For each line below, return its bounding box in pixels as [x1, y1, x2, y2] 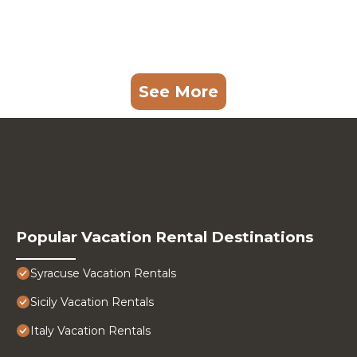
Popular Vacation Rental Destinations [16, 228, 313, 247]
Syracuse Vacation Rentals [30, 266, 176, 281]
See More [139, 82, 218, 102]
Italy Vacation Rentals [30, 324, 151, 339]
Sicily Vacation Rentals [30, 295, 154, 310]
